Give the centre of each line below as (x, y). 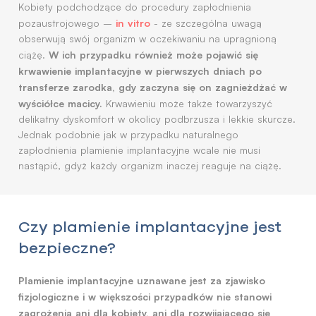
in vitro (133, 23)
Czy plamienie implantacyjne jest (150, 226)
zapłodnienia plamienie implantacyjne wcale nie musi (139, 150)
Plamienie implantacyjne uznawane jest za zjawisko (142, 280)
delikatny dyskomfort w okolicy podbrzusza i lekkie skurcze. (157, 119)
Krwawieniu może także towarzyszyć (187, 103)
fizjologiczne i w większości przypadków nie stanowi (145, 296)
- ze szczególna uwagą (206, 23)
